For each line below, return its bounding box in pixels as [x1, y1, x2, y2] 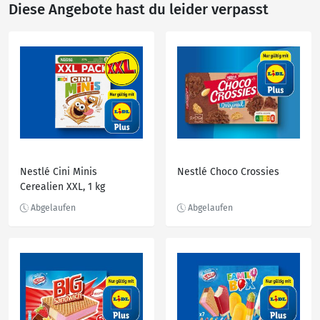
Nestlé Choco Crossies [177, 166, 279, 178]
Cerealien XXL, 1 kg [20, 181, 105, 193]
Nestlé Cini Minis [20, 166, 97, 178]
